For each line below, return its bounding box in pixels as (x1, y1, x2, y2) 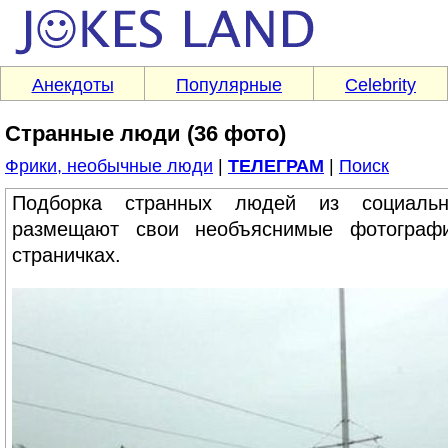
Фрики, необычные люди (5, 156, 213, 176)
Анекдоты (31, 75, 114, 95)
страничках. (12, 244, 121, 266)
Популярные (176, 75, 282, 95)
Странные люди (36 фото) (5, 121, 286, 146)
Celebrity (345, 75, 416, 95)
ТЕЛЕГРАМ (228, 156, 324, 176)
